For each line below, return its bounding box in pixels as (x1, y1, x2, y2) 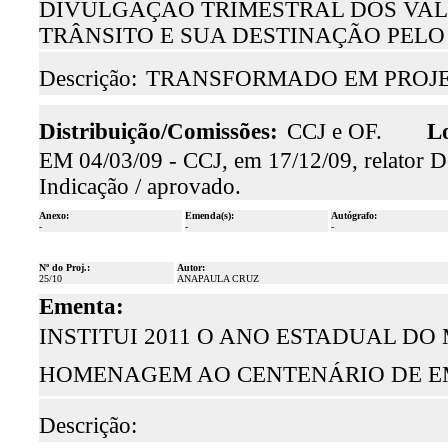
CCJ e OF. (286, 119, 382, 144)
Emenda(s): (184, 210, 234, 221)
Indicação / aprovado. (38, 174, 241, 199)
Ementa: (38, 294, 124, 319)
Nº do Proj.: (38, 262, 90, 273)
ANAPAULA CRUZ (176, 273, 259, 284)
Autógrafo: (330, 210, 377, 221)
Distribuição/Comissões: (38, 119, 278, 144)
